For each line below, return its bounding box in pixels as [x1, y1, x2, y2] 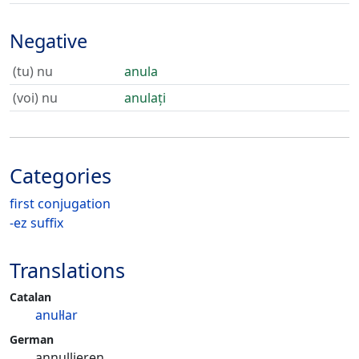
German [10, 332, 54, 347]
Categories [10, 162, 111, 189]
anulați [124, 89, 166, 107]
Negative [10, 28, 87, 54]
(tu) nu [13, 63, 53, 80]
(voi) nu [13, 89, 58, 107]
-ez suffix [10, 214, 63, 232]
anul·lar [35, 306, 78, 324]
